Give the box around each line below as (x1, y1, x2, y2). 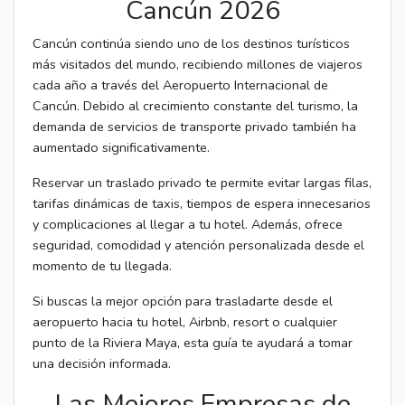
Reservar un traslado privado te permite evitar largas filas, (33, 173, 372, 192)
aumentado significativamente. (33, 137, 210, 156)
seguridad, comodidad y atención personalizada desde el (33, 235, 364, 254)
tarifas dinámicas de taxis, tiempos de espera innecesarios (33, 193, 371, 212)
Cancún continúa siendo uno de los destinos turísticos (33, 33, 350, 52)
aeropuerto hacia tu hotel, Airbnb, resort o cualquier (33, 312, 337, 331)
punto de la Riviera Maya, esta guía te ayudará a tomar (33, 333, 353, 352)
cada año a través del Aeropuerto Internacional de (33, 75, 328, 94)
